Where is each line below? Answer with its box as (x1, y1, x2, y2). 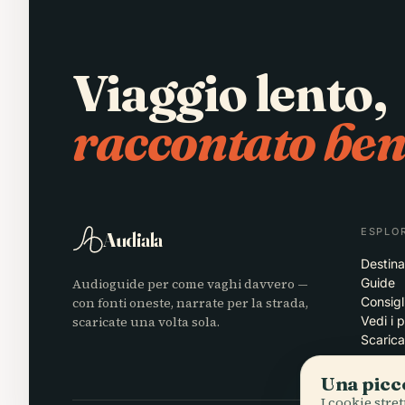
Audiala (103, 226, 163, 252)
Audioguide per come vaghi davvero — (72, 274, 308, 293)
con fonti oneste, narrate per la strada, (72, 293, 308, 312)
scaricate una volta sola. (72, 312, 220, 331)
